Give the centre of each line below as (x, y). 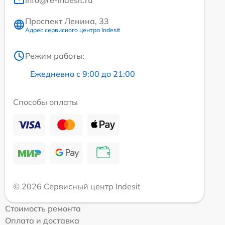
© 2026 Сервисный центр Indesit (77, 186)
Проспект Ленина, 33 (67, 21)
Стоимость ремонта (43, 208)
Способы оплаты (45, 102)
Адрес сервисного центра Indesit (73, 30)
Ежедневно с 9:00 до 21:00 (83, 74)
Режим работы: (55, 55)
